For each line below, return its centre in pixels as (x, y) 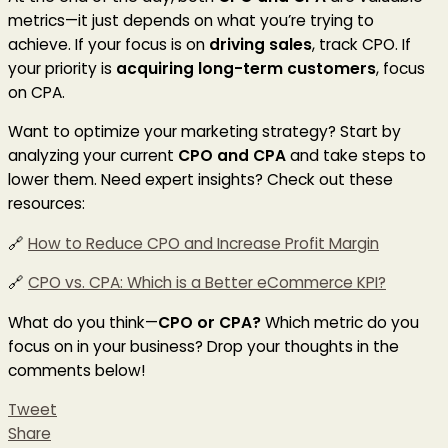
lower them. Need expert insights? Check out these (200, 180)
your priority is (62, 68)
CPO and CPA (232, 156)
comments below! (77, 370)
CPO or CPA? (209, 322)
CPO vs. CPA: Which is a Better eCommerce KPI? (207, 283)
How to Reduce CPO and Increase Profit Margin (203, 243)
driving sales (260, 44)
